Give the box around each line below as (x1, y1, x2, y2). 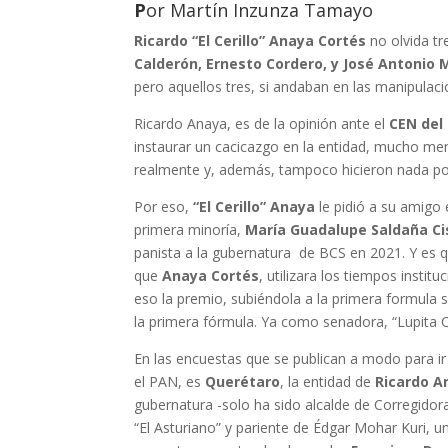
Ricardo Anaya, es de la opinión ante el (134, 114, 390, 134)
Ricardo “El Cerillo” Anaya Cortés (134, 31, 367, 51)
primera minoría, (134, 220, 246, 240)
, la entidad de (280, 372, 376, 392)
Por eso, (134, 197, 194, 217)
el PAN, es (134, 372, 206, 392)
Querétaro (205, 372, 281, 392)
